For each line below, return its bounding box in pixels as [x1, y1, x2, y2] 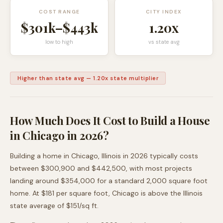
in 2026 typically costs [121, 151, 198, 160]
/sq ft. [79, 201, 99, 210]
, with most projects [126, 164, 192, 173]
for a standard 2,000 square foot [95, 176, 208, 185]
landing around [10, 176, 61, 185]
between [10, 164, 41, 173]
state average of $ [10, 201, 71, 210]
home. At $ [10, 189, 46, 198]
